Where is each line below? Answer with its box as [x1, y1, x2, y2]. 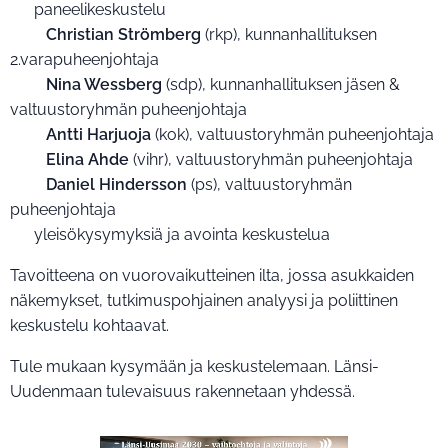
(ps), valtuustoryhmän [187, 175, 352, 194]
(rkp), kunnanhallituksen [201, 25, 377, 44]
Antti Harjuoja [46, 125, 155, 144]
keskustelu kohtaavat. [10, 316, 169, 335]
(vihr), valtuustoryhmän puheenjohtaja [129, 150, 413, 169]
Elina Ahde [46, 150, 129, 169]
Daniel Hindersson [46, 175, 187, 194]
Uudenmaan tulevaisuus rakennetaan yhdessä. [10, 382, 363, 401]
